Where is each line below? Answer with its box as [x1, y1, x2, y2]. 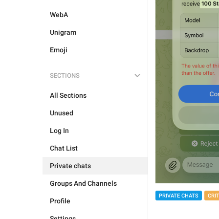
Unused [50, 109, 73, 117]
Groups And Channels [50, 179, 117, 187]
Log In [50, 127, 69, 134]
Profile [50, 197, 70, 205]
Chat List [50, 144, 78, 152]
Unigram [50, 28, 76, 36]
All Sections [50, 91, 87, 99]
